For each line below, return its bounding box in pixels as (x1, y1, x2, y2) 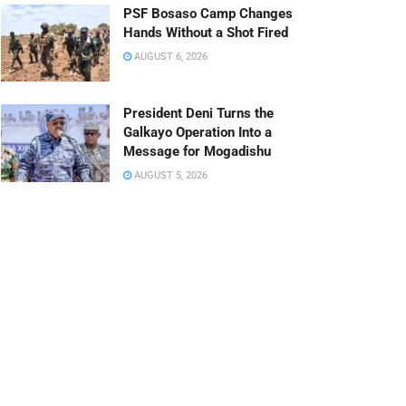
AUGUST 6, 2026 (131, 50, 208, 63)
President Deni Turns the (123, 105, 274, 122)
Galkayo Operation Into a (123, 124, 272, 141)
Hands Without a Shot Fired (123, 24, 288, 41)
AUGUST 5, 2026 (131, 169, 208, 182)
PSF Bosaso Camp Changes (123, 5, 293, 22)
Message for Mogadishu (123, 143, 271, 160)
